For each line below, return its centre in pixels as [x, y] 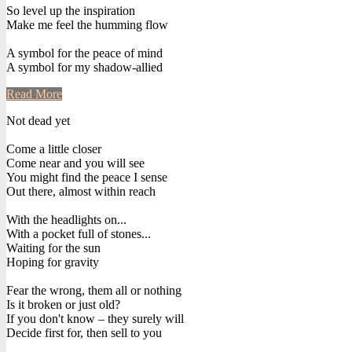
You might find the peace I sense [87, 177]
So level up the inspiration [71, 10]
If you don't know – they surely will [95, 318]
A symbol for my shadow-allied [84, 67]
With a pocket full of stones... [79, 233]
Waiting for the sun [53, 247]
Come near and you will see [75, 163]
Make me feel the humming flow [87, 24]
